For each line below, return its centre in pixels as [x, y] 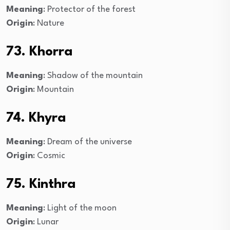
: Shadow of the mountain [93, 75]
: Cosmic [49, 156]
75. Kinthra [41, 184]
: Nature [49, 23]
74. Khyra [36, 118]
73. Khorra [40, 52]
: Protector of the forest [89, 9]
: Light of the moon [80, 208]
